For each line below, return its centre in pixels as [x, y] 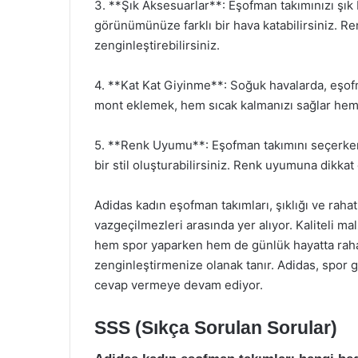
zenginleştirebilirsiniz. [157, 45]
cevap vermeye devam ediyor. [179, 285]
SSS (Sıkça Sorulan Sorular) [216, 328]
